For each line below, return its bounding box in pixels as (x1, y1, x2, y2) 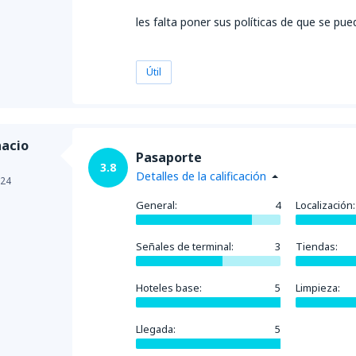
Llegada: (136, 322, 176, 336)
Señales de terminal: (136, 239, 234, 253)
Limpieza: (295, 281, 340, 295)
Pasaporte (136, 149, 202, 166)
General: (136, 198, 177, 212)
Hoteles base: (136, 281, 202, 295)
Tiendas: (295, 239, 338, 253)
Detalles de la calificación (136, 168, 266, 184)
